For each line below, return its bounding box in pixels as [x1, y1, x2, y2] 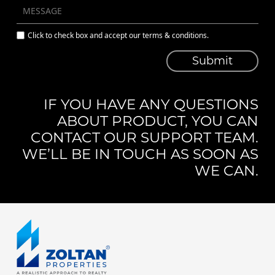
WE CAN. [195, 161, 258, 179]
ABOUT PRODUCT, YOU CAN [57, 112, 258, 130]
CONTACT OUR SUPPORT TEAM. [31, 128, 258, 146]
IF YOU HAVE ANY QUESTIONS [44, 95, 258, 113]
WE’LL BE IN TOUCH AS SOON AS [22, 145, 258, 163]
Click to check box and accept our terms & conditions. [28, 29, 209, 41]
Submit [192, 53, 233, 68]
